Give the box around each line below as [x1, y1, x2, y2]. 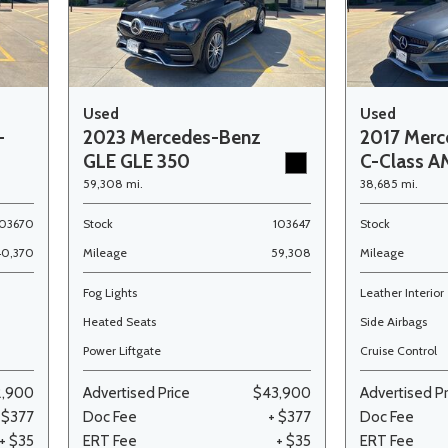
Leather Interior [360, 285, 445, 300]
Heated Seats [83, 314, 157, 329]
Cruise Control [360, 343, 438, 358]
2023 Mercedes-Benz [83, 126, 262, 149]
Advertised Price [83, 384, 191, 403]
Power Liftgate [83, 343, 162, 358]
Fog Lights [83, 285, 138, 300]
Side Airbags [360, 314, 428, 329]
